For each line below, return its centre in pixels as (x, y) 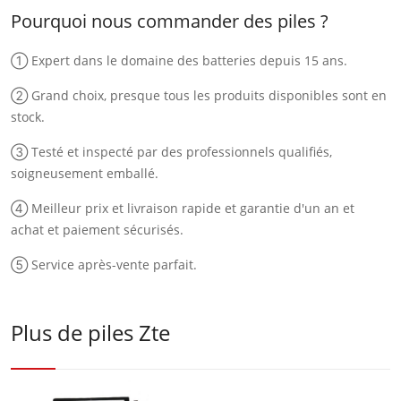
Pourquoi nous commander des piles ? (170, 21)
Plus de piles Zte (90, 332)
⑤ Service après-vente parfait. (104, 264)
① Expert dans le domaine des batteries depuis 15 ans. (179, 60)
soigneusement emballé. (85, 173)
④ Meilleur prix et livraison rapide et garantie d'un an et (183, 208)
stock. (28, 116)
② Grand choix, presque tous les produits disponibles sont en (199, 95)
